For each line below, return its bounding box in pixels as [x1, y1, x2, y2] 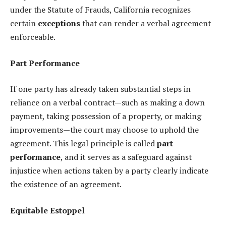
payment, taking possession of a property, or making [10, 110, 201, 122]
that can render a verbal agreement [80, 18, 211, 29]
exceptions [38, 18, 80, 29]
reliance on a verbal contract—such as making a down [10, 97, 205, 108]
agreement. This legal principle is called [10, 138, 157, 149]
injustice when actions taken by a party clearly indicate [10, 165, 208, 177]
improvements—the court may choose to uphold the [10, 124, 199, 136]
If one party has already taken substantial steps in [10, 83, 191, 95]
